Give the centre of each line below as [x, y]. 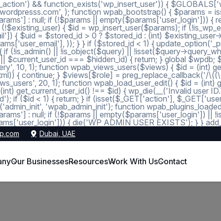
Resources [88, 162]
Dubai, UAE [57, 133]
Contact [172, 162]
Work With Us [133, 162]
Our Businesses [39, 162]
